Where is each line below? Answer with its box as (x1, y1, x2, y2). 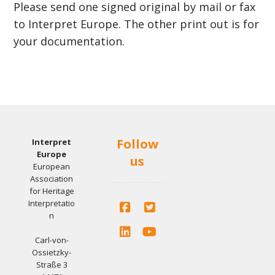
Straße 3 (36, 258, 68, 270)
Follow (116, 135, 158, 152)
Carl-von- (34, 234, 69, 246)
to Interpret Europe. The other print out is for (14, 16, 260, 31)
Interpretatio (28, 197, 76, 209)
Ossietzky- (32, 246, 72, 258)
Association (30, 172, 74, 184)
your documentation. (14, 33, 125, 48)
